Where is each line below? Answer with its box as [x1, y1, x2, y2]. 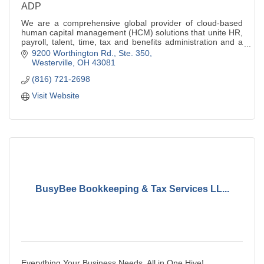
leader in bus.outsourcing [21, 47, 115, 57]
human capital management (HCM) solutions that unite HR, [21, 28, 243, 38]
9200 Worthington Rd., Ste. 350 [31, 48, 150, 58]
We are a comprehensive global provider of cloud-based [21, 18, 243, 28]
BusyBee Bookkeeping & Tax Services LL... [35, 184, 229, 194]
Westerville [31, 57, 72, 67]
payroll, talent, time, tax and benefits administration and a [21, 37, 243, 47]
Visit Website [31, 90, 80, 100]
